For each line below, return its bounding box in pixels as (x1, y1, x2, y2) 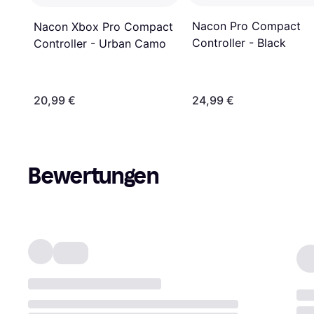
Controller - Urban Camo (34, 36, 166, 51)
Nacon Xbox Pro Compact (34, 20, 173, 34)
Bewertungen (28, 162, 159, 189)
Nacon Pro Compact (192, 19, 301, 34)
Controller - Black (192, 36, 286, 50)
